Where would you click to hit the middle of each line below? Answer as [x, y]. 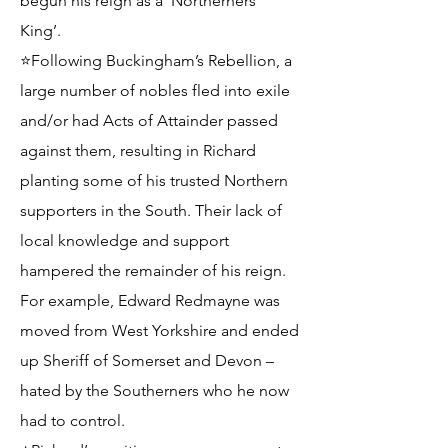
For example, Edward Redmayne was [150, 300]
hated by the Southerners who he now [154, 390]
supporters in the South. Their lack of [151, 210]
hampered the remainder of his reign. [153, 270]
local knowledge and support [124, 240]
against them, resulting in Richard [138, 150]
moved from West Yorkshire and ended [159, 330]
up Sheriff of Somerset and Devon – [147, 360]
